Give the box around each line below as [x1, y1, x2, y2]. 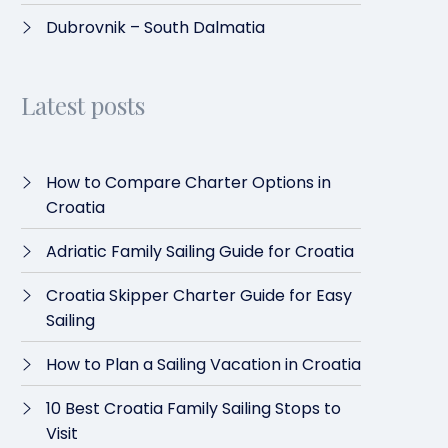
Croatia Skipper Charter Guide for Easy [46, 284, 352, 307]
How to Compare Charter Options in [46, 171, 331, 194]
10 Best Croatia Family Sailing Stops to [46, 397, 341, 420]
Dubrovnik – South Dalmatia [46, 16, 265, 39]
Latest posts [21, 89, 145, 121]
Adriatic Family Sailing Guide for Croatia [46, 240, 354, 263]
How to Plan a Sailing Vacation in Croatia [46, 353, 361, 376]
